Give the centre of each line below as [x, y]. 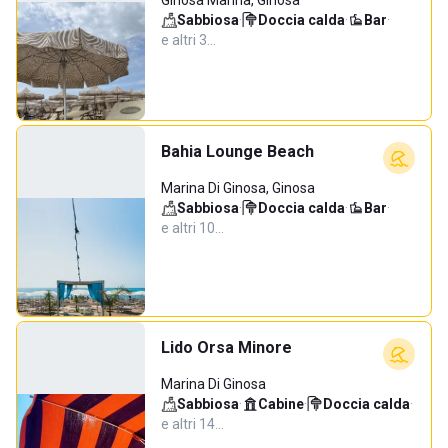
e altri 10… [192, 228]
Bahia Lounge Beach [237, 151]
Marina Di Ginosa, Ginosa [238, 188]
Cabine [281, 404]
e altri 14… [192, 424]
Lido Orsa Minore [226, 347]
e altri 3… [188, 40]
